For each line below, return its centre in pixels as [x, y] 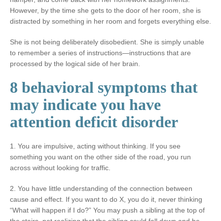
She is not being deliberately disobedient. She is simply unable [107, 42]
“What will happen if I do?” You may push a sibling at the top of [107, 210]
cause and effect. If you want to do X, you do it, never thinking [106, 199]
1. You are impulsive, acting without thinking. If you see [95, 146]
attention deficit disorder [94, 122]
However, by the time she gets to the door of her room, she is [105, 10]
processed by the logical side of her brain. [75, 63]
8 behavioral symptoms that [104, 87]
